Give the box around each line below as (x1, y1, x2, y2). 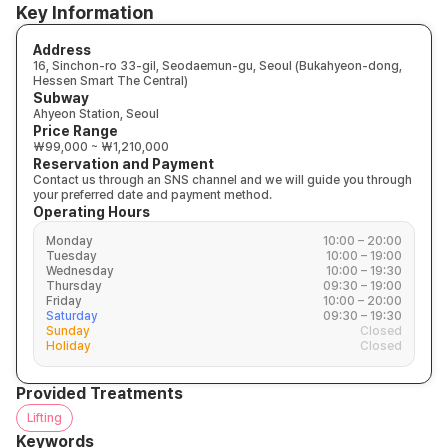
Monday (46, 234, 92, 248)
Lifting (27, 410, 62, 425)
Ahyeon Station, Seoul (33, 107, 159, 121)
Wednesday (46, 264, 113, 278)
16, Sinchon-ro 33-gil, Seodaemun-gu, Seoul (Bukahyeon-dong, (33, 59, 402, 73)
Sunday (46, 324, 89, 338)
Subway (33, 90, 89, 106)
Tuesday (46, 249, 96, 263)
